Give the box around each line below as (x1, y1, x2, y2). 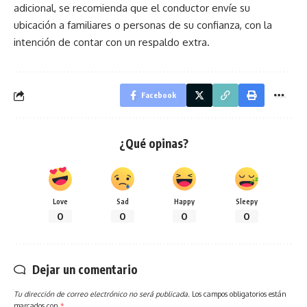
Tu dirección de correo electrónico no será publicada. (14, 289, 190, 299)
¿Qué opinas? (119, 136, 188, 151)
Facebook (141, 90, 176, 100)
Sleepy (235, 197, 258, 206)
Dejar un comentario (32, 262, 138, 278)
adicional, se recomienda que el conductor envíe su (14, 1, 250, 15)
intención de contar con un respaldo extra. (14, 36, 210, 49)
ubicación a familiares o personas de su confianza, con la (14, 19, 272, 32)
